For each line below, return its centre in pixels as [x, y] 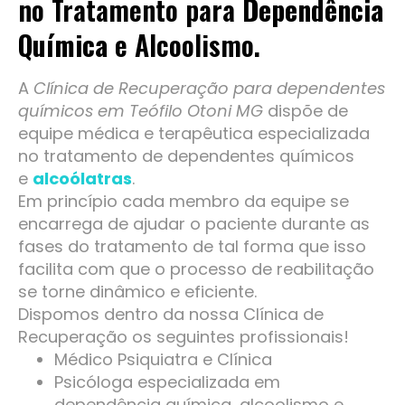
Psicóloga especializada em [167, 382]
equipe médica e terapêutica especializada [194, 134]
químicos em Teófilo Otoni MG [143, 111]
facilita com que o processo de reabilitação [196, 269]
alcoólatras [82, 179]
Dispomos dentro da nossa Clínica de [171, 315]
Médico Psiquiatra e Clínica [163, 360]
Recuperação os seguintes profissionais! [184, 337]
